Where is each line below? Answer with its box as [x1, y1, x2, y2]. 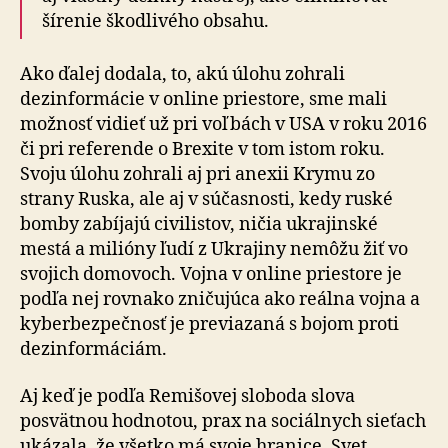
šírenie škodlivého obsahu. [42, 10, 269, 33]
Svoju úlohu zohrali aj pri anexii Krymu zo [20, 162, 375, 186]
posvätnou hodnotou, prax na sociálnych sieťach [20, 410, 426, 433]
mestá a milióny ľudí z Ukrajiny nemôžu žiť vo [20, 237, 408, 261]
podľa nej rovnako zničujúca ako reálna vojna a [20, 287, 420, 311]
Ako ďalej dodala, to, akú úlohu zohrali [20, 62, 345, 86]
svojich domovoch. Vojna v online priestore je [20, 262, 402, 286]
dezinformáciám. [20, 337, 167, 361]
